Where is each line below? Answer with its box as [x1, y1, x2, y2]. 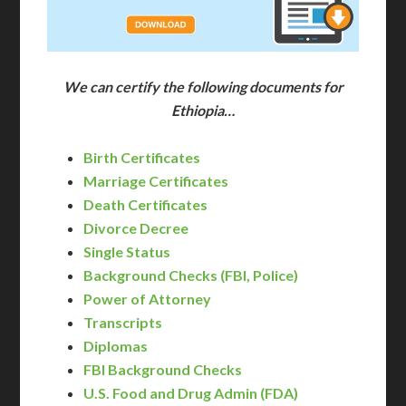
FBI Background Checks [83, 361, 243, 379]
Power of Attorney [83, 290, 212, 308]
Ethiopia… [171, 101, 235, 120]
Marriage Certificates [83, 172, 229, 190]
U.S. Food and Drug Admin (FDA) [83, 384, 299, 402]
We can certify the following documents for [63, 78, 343, 96]
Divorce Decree [83, 219, 189, 237]
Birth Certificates [83, 149, 201, 167]
